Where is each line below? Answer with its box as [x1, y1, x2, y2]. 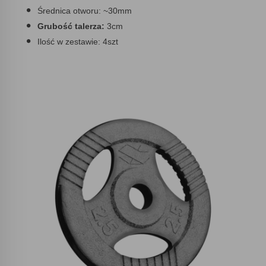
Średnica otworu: [37, 5, 101, 15]
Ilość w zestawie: [37, 36, 103, 46]
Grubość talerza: [37, 21, 104, 31]
